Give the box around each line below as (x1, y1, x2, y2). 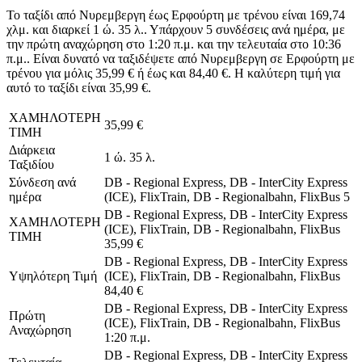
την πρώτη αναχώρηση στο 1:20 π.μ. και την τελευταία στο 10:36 (6, 36, 341, 51)
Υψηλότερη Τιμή (9, 268, 97, 283)
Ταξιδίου (9, 157, 54, 171)
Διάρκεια (9, 142, 55, 157)
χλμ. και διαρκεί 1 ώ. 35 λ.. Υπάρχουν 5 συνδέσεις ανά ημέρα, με (6, 22, 345, 36)
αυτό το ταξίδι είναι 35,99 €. (6, 80, 151, 95)
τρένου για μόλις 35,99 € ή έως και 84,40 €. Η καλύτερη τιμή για (6, 65, 340, 80)
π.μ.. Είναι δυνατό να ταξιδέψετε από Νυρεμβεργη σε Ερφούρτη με (6, 51, 355, 65)
